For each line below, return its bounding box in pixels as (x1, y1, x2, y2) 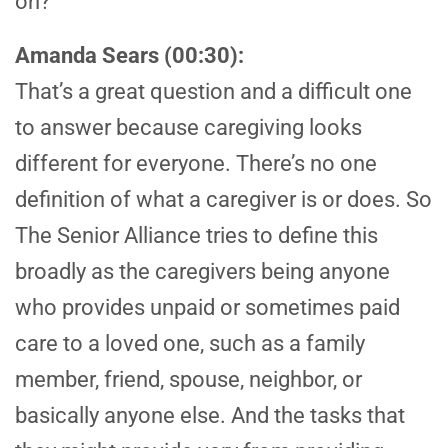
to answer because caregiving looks (15, 115, 362, 141)
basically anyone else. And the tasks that (15, 403, 405, 429)
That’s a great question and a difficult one (15, 79, 412, 105)
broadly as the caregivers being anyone (15, 259, 390, 285)
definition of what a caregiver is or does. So (15, 187, 432, 213)
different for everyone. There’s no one (15, 151, 377, 177)
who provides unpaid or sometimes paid (15, 295, 400, 321)
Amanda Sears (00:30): (15, 43, 244, 69)
